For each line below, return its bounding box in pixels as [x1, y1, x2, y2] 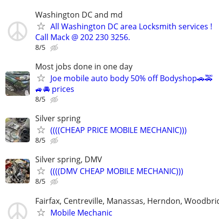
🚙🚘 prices [35, 84, 74, 94]
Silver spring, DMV [35, 154, 102, 165]
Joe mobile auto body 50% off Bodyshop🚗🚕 [50, 73, 213, 84]
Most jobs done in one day [35, 61, 132, 72]
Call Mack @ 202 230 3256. [35, 31, 130, 43]
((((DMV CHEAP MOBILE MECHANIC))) [50, 166, 183, 177]
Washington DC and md [35, 9, 123, 20]
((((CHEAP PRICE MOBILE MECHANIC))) [50, 125, 187, 136]
